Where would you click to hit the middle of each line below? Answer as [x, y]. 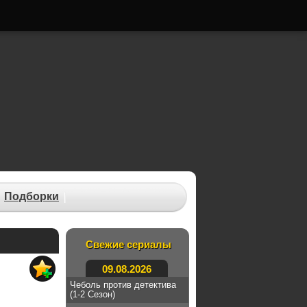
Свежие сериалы [128, 244]
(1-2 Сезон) [93, 294]
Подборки [32, 196]
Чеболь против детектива [123, 285]
